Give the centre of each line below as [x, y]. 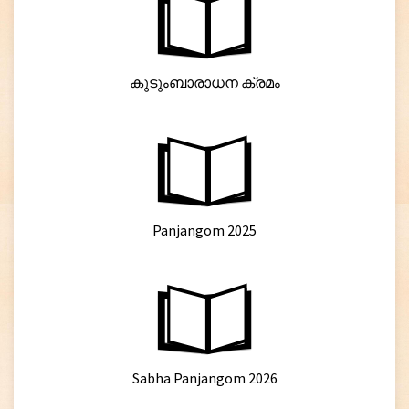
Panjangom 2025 [204, 230]
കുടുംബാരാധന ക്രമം [204, 82]
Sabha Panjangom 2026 [204, 378]
